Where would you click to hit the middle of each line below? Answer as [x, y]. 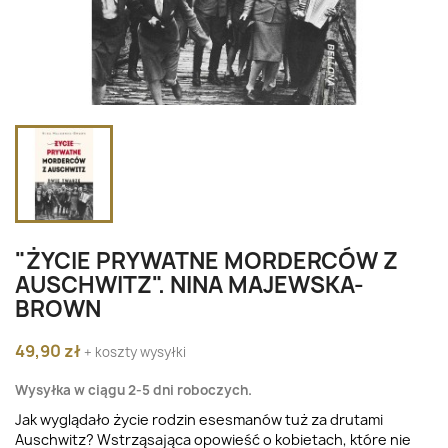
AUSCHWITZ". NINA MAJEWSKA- [189, 285]
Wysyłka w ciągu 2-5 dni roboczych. [133, 390]
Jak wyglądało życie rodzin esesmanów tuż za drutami [199, 419]
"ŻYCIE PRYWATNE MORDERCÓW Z [206, 261]
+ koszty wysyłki [135, 352]
